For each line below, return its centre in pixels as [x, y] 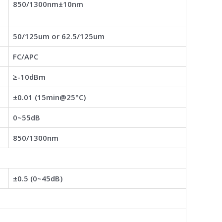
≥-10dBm [29, 77]
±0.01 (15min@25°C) [49, 97]
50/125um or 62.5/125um [59, 36]
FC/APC [26, 56]
